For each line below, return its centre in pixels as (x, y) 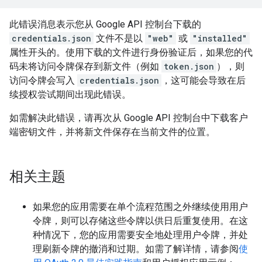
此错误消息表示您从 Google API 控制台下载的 (105, 24)
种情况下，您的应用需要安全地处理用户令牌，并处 (140, 235)
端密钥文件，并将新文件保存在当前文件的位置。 (112, 132)
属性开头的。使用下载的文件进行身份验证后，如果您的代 (131, 52)
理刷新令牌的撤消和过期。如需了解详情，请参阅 (136, 249)
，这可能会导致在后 (204, 80)
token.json (189, 66)
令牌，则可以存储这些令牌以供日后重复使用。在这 (140, 220)
